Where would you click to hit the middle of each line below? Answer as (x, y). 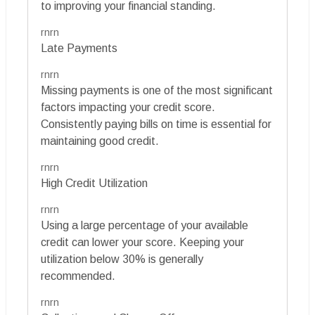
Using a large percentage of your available (144, 226)
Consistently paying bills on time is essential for (156, 124)
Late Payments (79, 49)
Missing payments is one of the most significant (157, 91)
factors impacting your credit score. (128, 108)
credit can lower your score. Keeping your (142, 243)
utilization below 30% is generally (122, 259)
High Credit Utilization (94, 184)
